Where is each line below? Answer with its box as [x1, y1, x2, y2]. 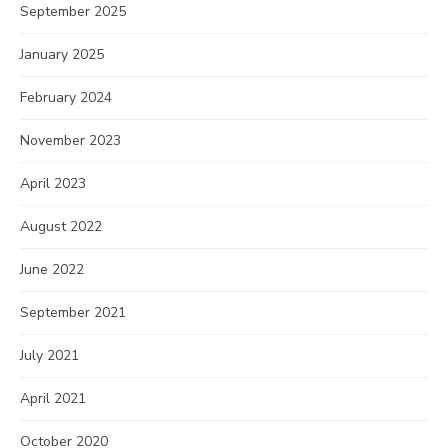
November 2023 [20, 131, 121, 150]
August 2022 [20, 217, 102, 236]
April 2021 [20, 389, 86, 408]
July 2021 [20, 346, 79, 365]
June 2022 [20, 260, 84, 279]
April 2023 [20, 174, 86, 193]
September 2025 [20, 2, 126, 21]
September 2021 [20, 303, 126, 322]
